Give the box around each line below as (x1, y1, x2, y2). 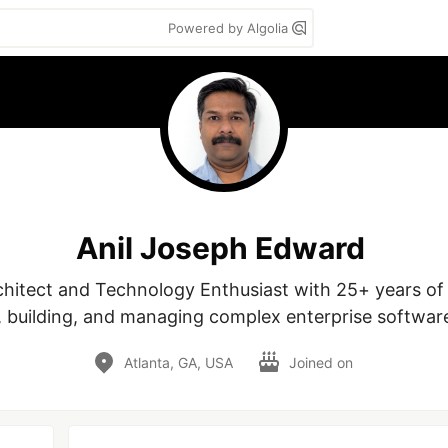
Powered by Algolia (168, 20, 292, 36)
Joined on (288, 353, 357, 371)
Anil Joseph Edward (75, 229, 365, 266)
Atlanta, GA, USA (123, 353, 233, 371)
